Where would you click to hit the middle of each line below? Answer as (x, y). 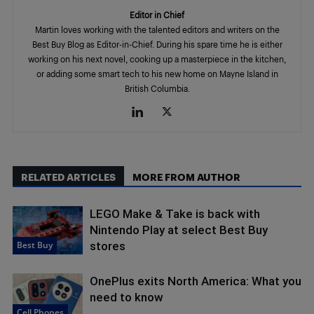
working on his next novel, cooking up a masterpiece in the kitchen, (157, 59)
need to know (127, 297)
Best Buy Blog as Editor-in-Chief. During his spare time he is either (157, 44)
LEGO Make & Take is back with (175, 213)
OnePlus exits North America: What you (196, 281)
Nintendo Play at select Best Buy (179, 230)
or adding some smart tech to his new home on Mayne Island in (157, 73)
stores (108, 246)
